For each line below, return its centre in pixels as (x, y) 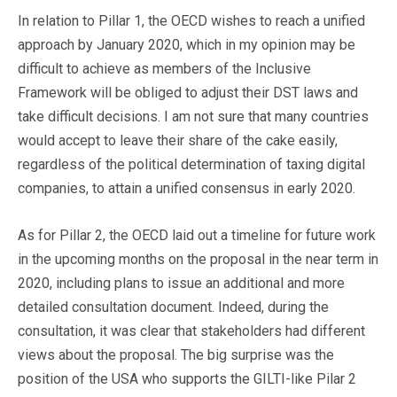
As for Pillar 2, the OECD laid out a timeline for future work (197, 235)
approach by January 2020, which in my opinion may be (187, 44)
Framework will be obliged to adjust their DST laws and (188, 92)
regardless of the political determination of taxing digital (191, 164)
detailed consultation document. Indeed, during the (173, 307)
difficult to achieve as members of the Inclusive (164, 68)
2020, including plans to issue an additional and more (181, 283)
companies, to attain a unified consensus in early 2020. (187, 188)
